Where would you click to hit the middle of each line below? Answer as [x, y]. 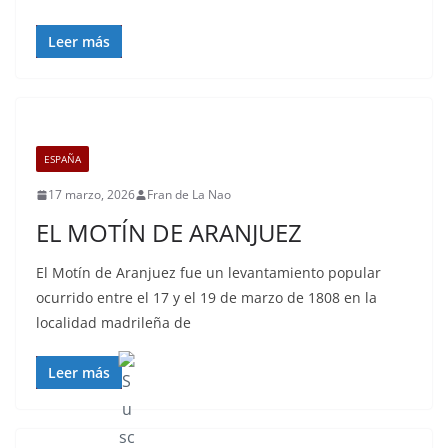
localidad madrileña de [113, 322]
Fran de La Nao [189, 194]
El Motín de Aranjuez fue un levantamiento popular [208, 272]
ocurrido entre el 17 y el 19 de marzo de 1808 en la [206, 297]
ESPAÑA [62, 159]
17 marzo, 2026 [91, 194]
